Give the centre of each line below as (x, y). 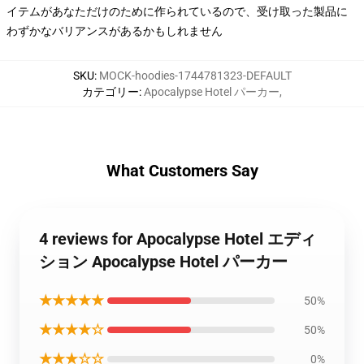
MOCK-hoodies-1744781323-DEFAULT (195, 76)
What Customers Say (182, 171)
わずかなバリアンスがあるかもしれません (115, 31)
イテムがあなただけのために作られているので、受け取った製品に (177, 11)
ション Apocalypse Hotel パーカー (163, 262)
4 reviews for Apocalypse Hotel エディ (178, 239)
